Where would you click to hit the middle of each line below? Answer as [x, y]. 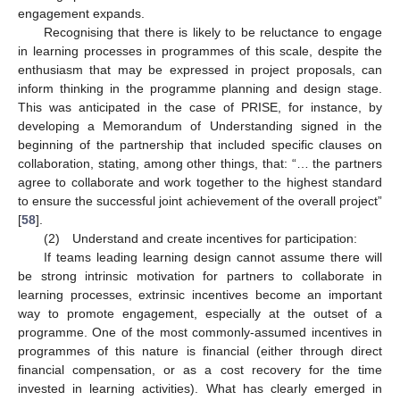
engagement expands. [81, 13]
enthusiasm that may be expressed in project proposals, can [200, 69]
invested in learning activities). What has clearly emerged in [200, 388]
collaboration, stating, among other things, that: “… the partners [200, 163]
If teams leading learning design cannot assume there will [212, 257]
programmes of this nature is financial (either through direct [200, 350]
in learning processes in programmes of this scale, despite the [200, 50]
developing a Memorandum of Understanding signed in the [200, 125]
